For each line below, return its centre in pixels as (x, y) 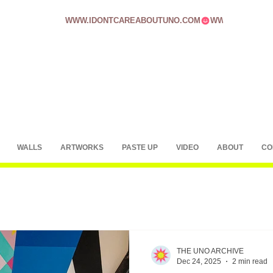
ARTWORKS (82, 147)
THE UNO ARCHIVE (210, 251)
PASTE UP (140, 147)
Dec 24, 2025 (199, 261)
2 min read (250, 261)
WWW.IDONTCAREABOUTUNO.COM (133, 20)
